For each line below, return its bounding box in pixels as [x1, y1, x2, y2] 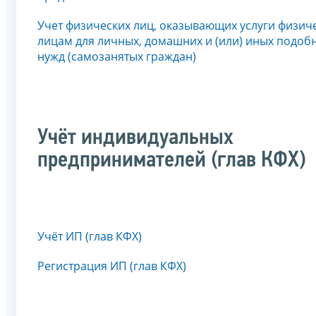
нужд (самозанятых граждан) [37, 49, 196, 65]
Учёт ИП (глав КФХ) [37, 228, 142, 244]
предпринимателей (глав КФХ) [37, 149, 305, 172]
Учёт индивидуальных [37, 126, 233, 150]
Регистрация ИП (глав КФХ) [37, 257, 186, 274]
